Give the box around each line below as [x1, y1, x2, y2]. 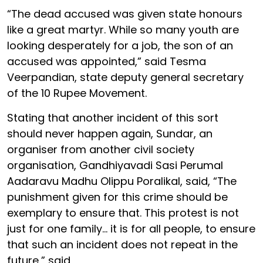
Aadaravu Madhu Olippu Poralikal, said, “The [7, 173, 237, 188]
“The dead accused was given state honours [7, 6, 242, 21]
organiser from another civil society [7, 141, 194, 157]
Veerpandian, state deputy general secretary [7, 69, 244, 85]
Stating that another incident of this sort [7, 110, 218, 125]
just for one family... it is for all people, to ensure [7, 221, 255, 236]
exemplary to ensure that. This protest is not [7, 205, 239, 220]
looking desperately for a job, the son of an [7, 38, 233, 53]
